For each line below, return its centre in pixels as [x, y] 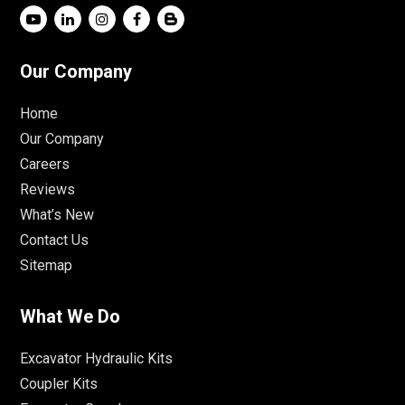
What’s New [57, 215]
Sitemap [47, 266]
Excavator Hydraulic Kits [97, 359]
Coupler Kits [59, 384]
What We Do [71, 317]
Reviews [48, 190]
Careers [45, 165]
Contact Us [55, 240]
